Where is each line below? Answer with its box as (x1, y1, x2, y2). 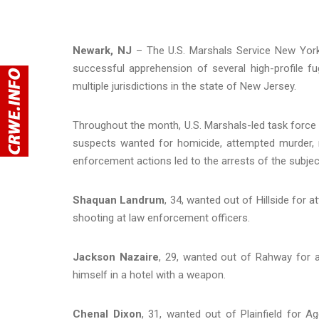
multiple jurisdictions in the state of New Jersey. (73, 79, 302, 93)
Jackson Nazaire (73, 250, 159, 263)
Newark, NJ (73, 43, 132, 57)
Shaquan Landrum (73, 193, 165, 206)
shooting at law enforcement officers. (73, 211, 250, 224)
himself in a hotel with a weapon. (73, 268, 226, 281)
